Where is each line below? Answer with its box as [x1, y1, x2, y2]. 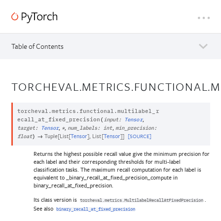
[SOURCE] [127, 133, 151, 140]
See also [33, 205, 55, 213]
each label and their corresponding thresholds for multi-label [33, 157, 181, 165]
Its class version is [33, 196, 78, 204]
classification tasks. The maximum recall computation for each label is [33, 165, 202, 173]
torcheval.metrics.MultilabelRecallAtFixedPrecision [79, 198, 204, 203]
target [17, 126, 36, 131]
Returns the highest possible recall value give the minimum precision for [33, 149, 210, 157]
